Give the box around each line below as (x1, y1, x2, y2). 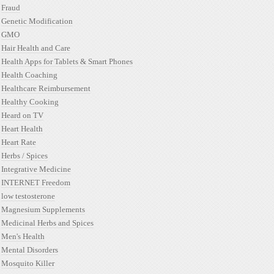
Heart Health (1, 124, 43, 133)
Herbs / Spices (1, 151, 48, 160)
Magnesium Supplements (1, 205, 85, 214)
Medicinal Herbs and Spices (1, 218, 94, 228)
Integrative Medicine (1, 165, 71, 174)
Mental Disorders (1, 245, 58, 254)
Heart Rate (1, 138, 36, 147)
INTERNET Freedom (1, 178, 70, 187)
